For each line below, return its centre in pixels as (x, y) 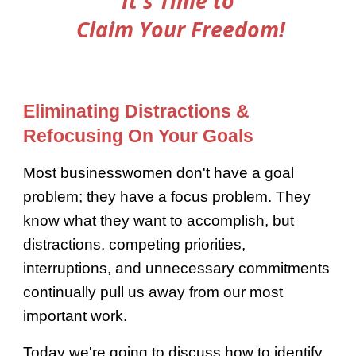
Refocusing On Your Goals (139, 136)
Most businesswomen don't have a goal (159, 173)
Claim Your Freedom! (178, 30)
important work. (75, 316)
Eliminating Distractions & (137, 112)
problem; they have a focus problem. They (167, 197)
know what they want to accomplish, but (159, 221)
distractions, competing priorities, (135, 245)
